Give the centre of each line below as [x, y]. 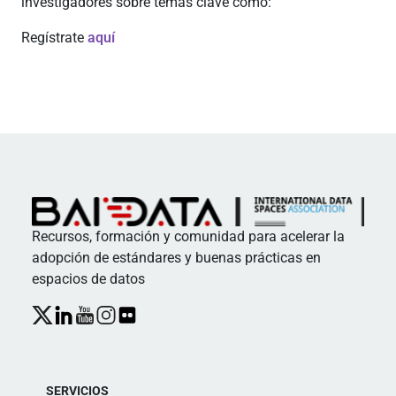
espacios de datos [88, 278]
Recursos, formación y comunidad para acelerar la [188, 236]
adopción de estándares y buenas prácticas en [176, 257]
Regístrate [54, 38]
